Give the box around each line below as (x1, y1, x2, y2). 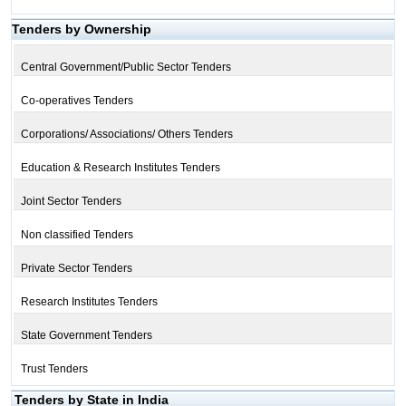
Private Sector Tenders (20, 262, 132, 275)
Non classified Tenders (20, 228, 133, 241)
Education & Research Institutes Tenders (20, 161, 220, 174)
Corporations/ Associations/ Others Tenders (20, 128, 233, 140)
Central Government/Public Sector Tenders (20, 61, 231, 73)
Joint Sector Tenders (20, 195, 121, 208)
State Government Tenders (20, 329, 152, 342)
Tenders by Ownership (11, 22, 151, 36)
